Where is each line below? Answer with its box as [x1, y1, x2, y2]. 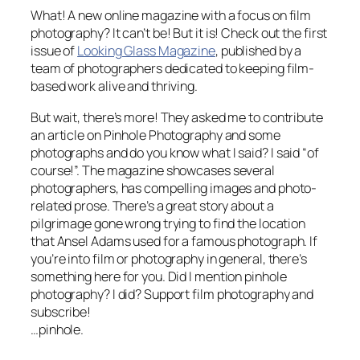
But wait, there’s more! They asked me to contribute [31, 108, 323, 126]
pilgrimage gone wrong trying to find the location [31, 214, 306, 232]
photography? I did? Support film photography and [31, 284, 314, 303]
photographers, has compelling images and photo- [31, 178, 317, 197]
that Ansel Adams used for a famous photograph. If [31, 231, 318, 250]
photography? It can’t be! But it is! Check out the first [31, 24, 328, 43]
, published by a [215, 42, 302, 60]
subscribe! [31, 302, 92, 321]
